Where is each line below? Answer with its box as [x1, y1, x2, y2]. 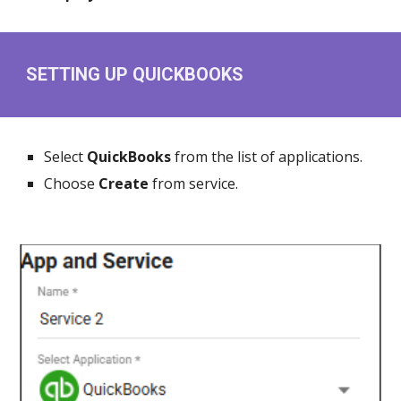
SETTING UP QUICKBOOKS [26, 64, 244, 85]
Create [98, 174, 149, 193]
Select [44, 147, 88, 166]
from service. [149, 174, 239, 193]
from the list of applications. [171, 147, 363, 166]
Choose [44, 174, 99, 193]
